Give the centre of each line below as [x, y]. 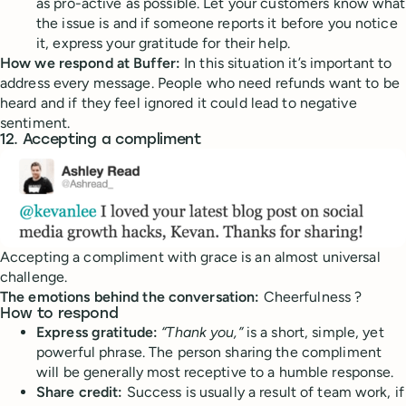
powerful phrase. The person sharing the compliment [209, 352]
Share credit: [80, 391]
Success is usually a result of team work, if [263, 391]
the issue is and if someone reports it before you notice [217, 23]
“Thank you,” [202, 332]
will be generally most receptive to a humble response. [215, 372]
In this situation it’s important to [288, 63]
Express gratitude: [97, 332]
